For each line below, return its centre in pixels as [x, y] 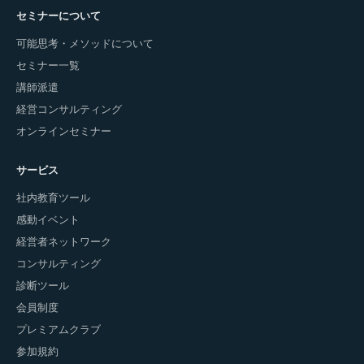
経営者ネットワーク [64, 241]
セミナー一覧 [48, 65]
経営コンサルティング [69, 109]
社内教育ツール [53, 197]
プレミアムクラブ [58, 329]
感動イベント [48, 219]
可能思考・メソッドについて [85, 43]
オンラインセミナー [64, 131]
